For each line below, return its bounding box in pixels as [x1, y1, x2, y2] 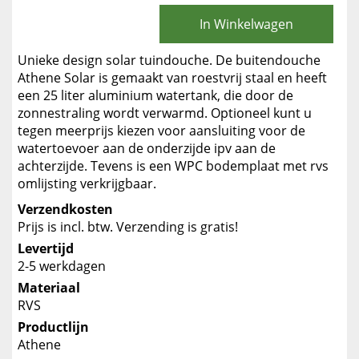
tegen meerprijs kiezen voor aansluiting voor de [18, 122, 305, 139]
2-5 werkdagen [18, 257, 106, 275]
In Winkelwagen [200, 15, 293, 33]
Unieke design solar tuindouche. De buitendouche [18, 51, 321, 69]
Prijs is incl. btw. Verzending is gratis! [18, 218, 238, 236]
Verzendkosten [18, 200, 113, 218]
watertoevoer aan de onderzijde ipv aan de [18, 139, 276, 157]
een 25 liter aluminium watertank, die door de [18, 87, 293, 104]
